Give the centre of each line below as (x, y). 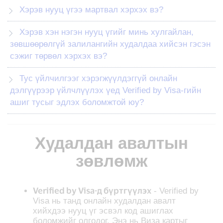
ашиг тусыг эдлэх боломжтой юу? (77, 102)
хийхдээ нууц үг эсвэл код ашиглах (103, 211)
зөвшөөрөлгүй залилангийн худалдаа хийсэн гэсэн (110, 44)
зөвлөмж (111, 161)
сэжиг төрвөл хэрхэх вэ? (58, 56)
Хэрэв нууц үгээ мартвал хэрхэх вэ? (91, 9)
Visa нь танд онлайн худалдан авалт (105, 201)
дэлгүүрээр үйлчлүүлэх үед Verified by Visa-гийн (106, 90)
